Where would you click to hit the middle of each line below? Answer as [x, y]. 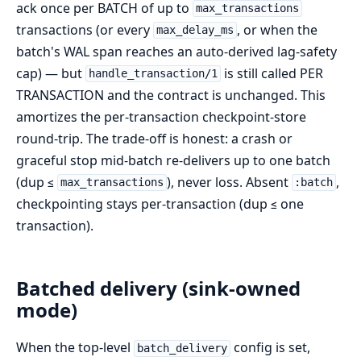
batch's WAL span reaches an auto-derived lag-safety [176, 51]
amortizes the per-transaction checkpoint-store [161, 116]
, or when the [277, 29]
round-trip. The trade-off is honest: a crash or [154, 138]
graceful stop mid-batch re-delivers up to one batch [173, 160]
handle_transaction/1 [153, 74]
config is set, [270, 348]
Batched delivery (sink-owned [158, 288]
